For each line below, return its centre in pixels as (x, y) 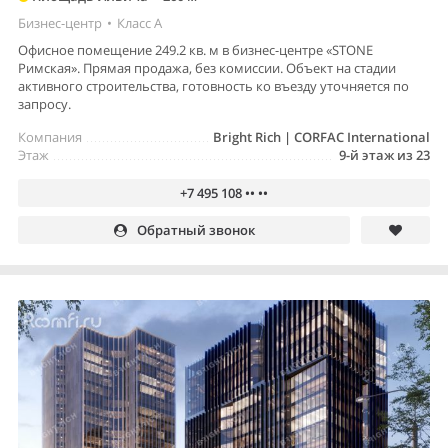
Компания (50, 137)
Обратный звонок (195, 230)
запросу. (44, 104)
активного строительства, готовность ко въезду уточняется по (213, 86)
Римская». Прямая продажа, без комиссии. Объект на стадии (207, 68)
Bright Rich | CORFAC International (321, 137)
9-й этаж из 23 (384, 155)
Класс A (139, 23)
